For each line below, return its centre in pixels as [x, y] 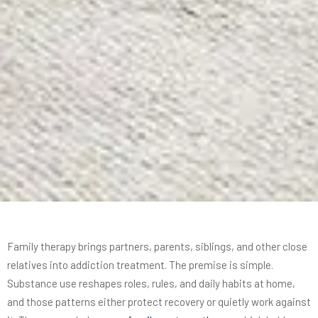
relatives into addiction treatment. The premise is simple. [140, 264]
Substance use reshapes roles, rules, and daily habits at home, [151, 283]
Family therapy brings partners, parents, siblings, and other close [157, 246]
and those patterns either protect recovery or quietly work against [159, 301]
